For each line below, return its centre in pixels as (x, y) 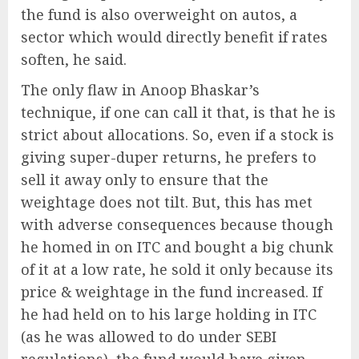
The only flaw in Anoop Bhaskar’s (140, 89)
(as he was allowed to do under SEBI (149, 336)
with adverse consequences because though (177, 224)
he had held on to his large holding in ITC (169, 314)
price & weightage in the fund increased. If (171, 291)
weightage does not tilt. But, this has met (167, 202)
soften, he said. (74, 59)
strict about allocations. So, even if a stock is (177, 134)
